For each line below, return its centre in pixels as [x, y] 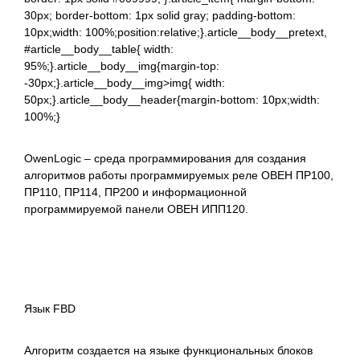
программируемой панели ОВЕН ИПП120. [136, 209]
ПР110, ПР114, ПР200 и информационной [135, 192]
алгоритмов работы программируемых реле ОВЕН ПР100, [179, 175]
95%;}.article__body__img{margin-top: [122, 65]
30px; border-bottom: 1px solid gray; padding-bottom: [160, 15]
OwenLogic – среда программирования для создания [165, 158]
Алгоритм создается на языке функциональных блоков [168, 350]
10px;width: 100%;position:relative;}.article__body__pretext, [176, 32]
